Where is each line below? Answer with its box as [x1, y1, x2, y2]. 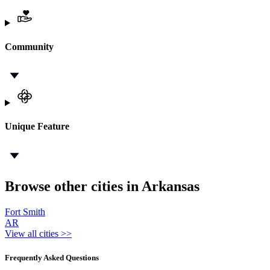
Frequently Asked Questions [5, 253, 99, 262]
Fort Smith [5, 207, 45, 218]
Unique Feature [5, 121, 69, 132]
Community [5, 41, 54, 52]
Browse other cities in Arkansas [5, 178, 199, 195]
